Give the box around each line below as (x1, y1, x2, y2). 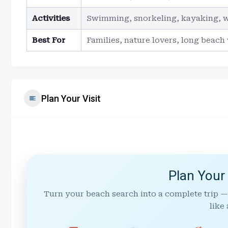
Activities (32, 14, 70, 23)
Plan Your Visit (41, 93, 101, 104)
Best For (32, 36, 65, 45)
